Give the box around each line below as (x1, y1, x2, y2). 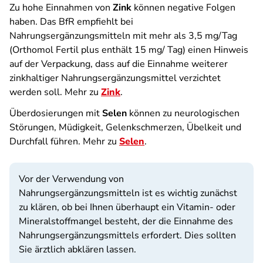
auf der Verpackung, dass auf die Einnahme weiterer (9, 58, 228, 70)
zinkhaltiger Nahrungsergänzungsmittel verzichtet (9, 72, 221, 85)
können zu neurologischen (129, 107, 240, 120)
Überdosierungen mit (9, 107, 102, 120)
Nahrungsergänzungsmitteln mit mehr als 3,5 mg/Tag (9, 29, 237, 42)
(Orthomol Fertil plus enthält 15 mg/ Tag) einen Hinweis (9, 43, 248, 56)
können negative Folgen (131, 1, 235, 14)
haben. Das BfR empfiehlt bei (9, 15, 133, 28)
